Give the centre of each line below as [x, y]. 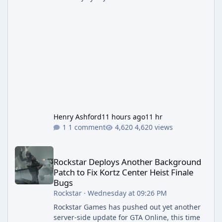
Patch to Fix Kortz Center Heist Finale [123, 172]
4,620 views [154, 127]
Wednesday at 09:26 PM [127, 193]
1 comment [87, 127]
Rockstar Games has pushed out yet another [127, 207]
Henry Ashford [77, 116]
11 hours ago [123, 116]
